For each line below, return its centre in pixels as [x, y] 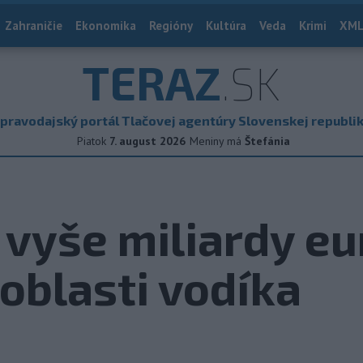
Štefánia [267, 141]
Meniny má [217, 141]
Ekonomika [106, 26]
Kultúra [226, 26]
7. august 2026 [147, 141]
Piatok [92, 141]
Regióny [171, 26]
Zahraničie [34, 26]
